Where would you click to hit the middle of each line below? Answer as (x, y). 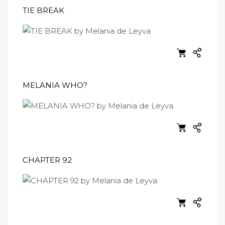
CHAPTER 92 (47, 160)
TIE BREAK (43, 10)
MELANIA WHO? (55, 85)
